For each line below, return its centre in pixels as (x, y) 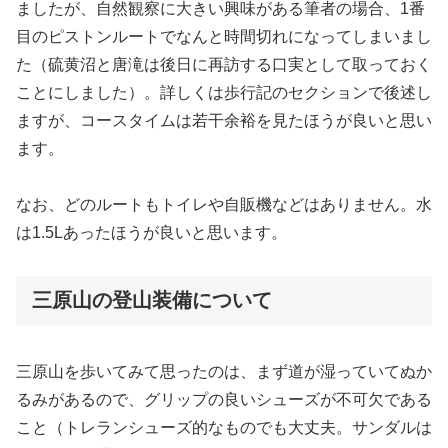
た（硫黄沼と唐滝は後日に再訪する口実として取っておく (224, 64)
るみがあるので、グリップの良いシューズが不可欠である (224, 399)
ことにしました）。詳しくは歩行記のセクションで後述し (224, 92)
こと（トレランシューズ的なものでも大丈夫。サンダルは (224, 427)
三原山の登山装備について (152, 300)
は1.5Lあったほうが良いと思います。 (151, 233)
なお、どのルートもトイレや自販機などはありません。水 (224, 205)
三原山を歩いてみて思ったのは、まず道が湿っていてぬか (224, 371)
